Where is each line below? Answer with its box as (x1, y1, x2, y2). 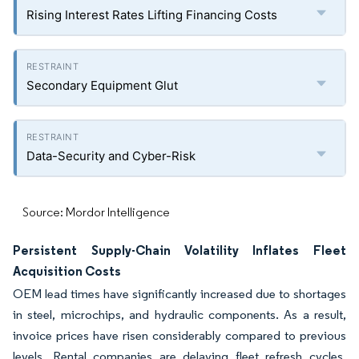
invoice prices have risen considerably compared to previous (13, 328, 346, 343)
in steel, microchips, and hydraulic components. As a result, (13, 307, 346, 322)
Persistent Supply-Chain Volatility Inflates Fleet (13, 242, 346, 258)
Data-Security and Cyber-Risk (26, 148, 196, 163)
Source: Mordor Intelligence (22, 204, 170, 220)
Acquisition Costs (13, 263, 121, 279)
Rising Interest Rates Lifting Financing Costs (26, 7, 277, 22)
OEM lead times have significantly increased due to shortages (13, 286, 346, 301)
